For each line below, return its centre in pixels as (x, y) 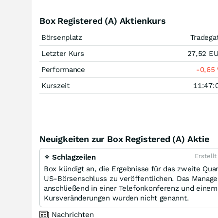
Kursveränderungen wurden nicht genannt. (117, 198)
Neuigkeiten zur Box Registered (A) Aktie (124, 139)
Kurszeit (55, 86)
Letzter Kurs (63, 54)
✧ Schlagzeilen (70, 157)
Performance (63, 70)
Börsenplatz (62, 37)
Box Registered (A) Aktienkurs (103, 21)
